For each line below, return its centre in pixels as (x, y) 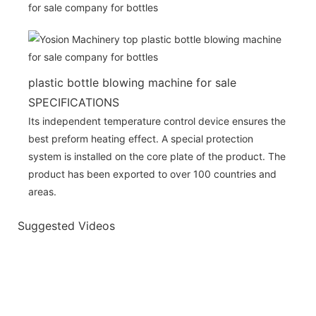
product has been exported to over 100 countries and (152, 174)
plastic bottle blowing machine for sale (132, 82)
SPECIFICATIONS (74, 102)
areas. (42, 191)
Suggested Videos (66, 226)
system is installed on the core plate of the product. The (157, 156)
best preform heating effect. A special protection (141, 138)
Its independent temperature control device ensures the (157, 121)
